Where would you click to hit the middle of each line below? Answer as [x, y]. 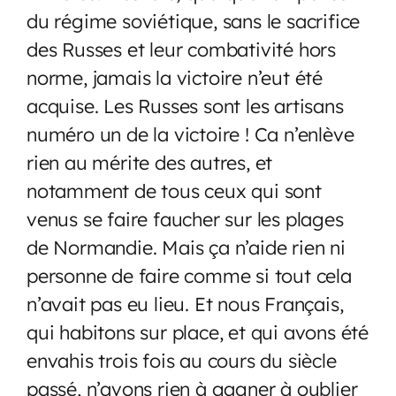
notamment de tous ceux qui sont [174, 190]
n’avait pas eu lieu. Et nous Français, [185, 303]
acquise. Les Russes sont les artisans [185, 105]
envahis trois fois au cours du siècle [182, 360]
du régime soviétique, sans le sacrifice [194, 20]
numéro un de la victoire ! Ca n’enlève [190, 133]
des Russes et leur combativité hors [181, 49]
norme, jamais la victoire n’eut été [175, 77]
